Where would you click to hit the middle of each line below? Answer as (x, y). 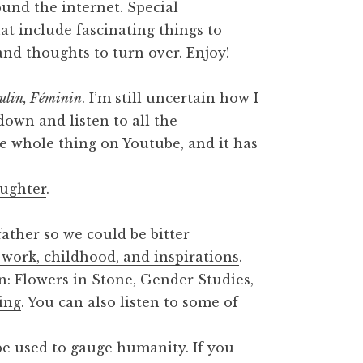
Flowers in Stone (74, 280)
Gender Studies (196, 280)
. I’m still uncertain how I (171, 98)
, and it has (220, 144)
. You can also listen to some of (130, 303)
